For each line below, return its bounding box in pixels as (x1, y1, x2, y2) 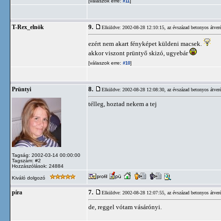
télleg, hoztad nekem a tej (88, 100, 157, 108)
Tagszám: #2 (12, 158, 41, 163)
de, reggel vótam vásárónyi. (88, 203, 162, 211)
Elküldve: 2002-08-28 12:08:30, (102, 87, 167, 92)
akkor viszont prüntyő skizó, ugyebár (88, 49, 189, 57)
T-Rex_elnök (12, 24, 44, 30)
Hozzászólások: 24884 (12, 163, 64, 169)
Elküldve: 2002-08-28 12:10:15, (102, 25, 167, 30)
